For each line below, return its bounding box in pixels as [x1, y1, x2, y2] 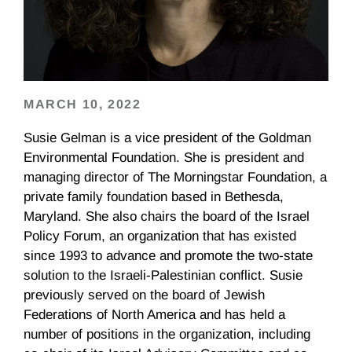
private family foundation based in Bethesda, [24, 189, 284, 204]
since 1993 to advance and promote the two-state [24, 248, 313, 263]
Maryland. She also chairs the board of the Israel [24, 209, 310, 224]
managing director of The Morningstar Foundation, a [24, 170, 327, 185]
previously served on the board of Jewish [24, 288, 265, 302]
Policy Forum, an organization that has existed [24, 229, 296, 244]
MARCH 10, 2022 [24, 97, 141, 111]
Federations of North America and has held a [24, 307, 285, 322]
